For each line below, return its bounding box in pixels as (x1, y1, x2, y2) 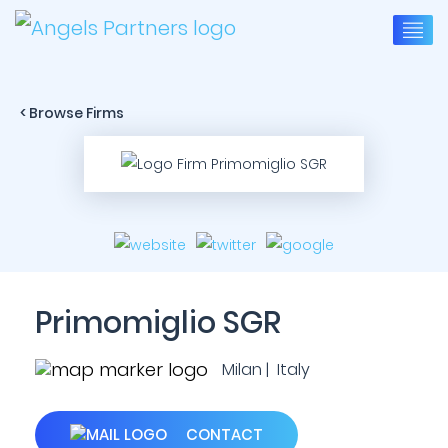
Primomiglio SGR (35, 302, 281, 344)
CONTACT (182, 424, 263, 445)
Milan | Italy (218, 358, 310, 381)
